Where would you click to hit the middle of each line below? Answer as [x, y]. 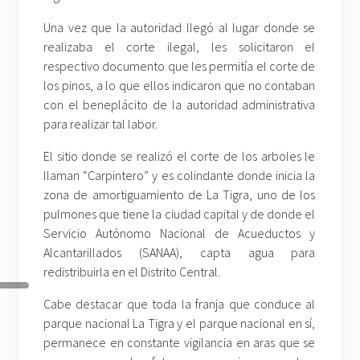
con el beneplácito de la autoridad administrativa [180, 105]
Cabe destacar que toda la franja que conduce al [180, 304]
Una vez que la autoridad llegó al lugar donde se [180, 28]
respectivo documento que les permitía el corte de [180, 66]
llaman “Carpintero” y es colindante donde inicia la [180, 176]
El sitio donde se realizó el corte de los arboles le [180, 156]
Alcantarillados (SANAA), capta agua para [180, 253]
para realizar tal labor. [100, 124]
